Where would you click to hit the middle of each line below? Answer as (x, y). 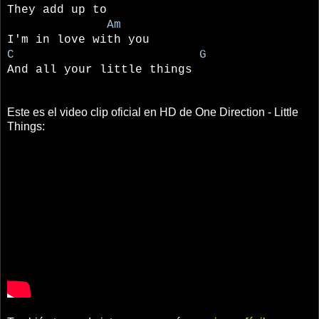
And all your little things (100, 69)
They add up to (61, 10)
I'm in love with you (78, 40)
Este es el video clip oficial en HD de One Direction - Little (153, 112)
